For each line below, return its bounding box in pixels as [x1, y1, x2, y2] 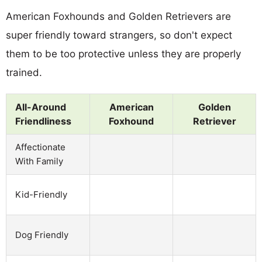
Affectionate [15, 141, 65, 153]
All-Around [15, 101, 66, 113]
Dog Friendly [15, 229, 68, 240]
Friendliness [15, 115, 71, 127]
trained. [6, 66, 42, 78]
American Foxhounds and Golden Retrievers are [6, 10, 231, 22]
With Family [15, 155, 63, 167]
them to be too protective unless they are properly [6, 47, 241, 60]
